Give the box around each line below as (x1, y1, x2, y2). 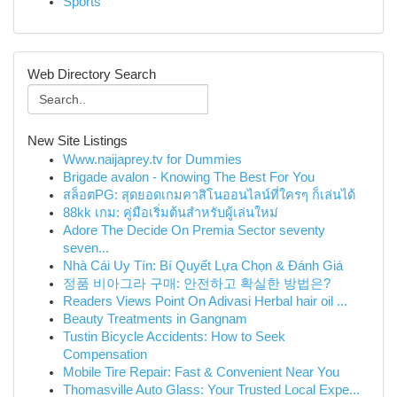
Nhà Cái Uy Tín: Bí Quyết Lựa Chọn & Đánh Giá (63, 259, 343, 273)
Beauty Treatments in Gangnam (63, 312, 247, 326)
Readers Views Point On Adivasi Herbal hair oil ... (63, 294, 347, 308)
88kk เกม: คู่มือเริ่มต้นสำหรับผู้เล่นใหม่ (63, 206, 278, 220)
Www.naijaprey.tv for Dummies (63, 152, 242, 167)
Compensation (63, 347, 147, 362)
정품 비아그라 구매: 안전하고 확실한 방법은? (63, 276, 331, 291)
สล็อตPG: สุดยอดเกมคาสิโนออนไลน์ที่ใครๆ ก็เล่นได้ (63, 188, 355, 202)
